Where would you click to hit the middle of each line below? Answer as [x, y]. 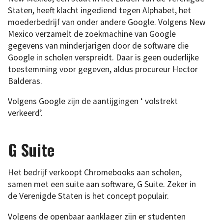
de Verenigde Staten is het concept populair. [88, 196]
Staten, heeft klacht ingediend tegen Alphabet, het [99, 10]
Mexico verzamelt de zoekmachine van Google [92, 34]
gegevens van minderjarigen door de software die [98, 45]
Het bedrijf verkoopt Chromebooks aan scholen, [95, 173]
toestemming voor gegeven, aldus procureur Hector [103, 69]
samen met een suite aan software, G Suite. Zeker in [102, 184]
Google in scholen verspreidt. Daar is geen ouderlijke [103, 57]
